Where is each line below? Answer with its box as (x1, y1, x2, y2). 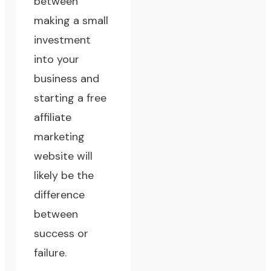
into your (34, 52, 80, 67)
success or (34, 226, 89, 241)
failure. (34, 246, 67, 261)
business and (34, 71, 100, 87)
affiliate (34, 110, 72, 125)
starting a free (34, 91, 107, 106)
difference (34, 188, 85, 203)
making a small (34, 13, 109, 28)
